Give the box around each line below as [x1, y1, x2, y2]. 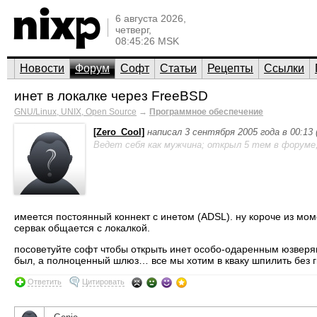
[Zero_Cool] [93, 127, 144, 137]
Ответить [28, 277, 62, 287]
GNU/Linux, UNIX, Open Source [14, 108, 137, 116]
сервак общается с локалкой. [14, 222, 150, 234]
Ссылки [264, 62, 304, 74]
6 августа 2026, [115, 13, 186, 24]
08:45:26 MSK [115, 35, 179, 47]
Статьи [160, 62, 197, 74]
